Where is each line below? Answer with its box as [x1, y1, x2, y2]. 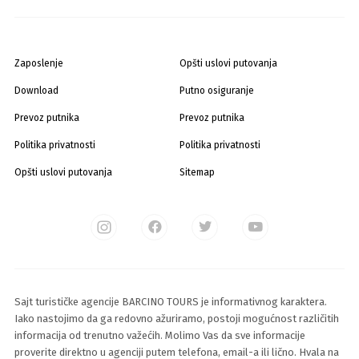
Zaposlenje [14, 57, 63, 69]
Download [14, 84, 58, 96]
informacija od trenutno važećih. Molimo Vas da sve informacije [14, 329, 305, 341]
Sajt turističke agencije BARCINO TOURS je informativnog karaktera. [14, 295, 327, 308]
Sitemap [179, 166, 215, 178]
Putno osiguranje [179, 84, 254, 96]
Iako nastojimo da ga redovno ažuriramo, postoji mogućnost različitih [14, 312, 339, 325]
